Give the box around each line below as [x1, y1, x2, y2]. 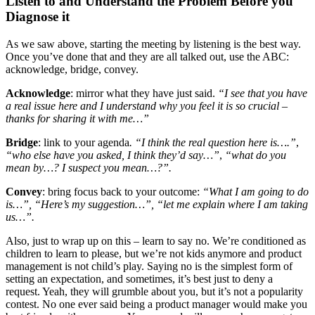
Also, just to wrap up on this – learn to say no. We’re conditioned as [6, 234, 306, 247]
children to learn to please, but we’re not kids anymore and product [6, 247, 302, 259]
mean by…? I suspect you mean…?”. [6, 161, 172, 174]
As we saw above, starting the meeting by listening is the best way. [6, 37, 301, 50]
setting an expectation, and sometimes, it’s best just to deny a [6, 272, 273, 285]
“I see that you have [218, 86, 307, 99]
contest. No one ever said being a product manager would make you [6, 297, 307, 310]
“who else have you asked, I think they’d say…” [6, 148, 219, 161]
